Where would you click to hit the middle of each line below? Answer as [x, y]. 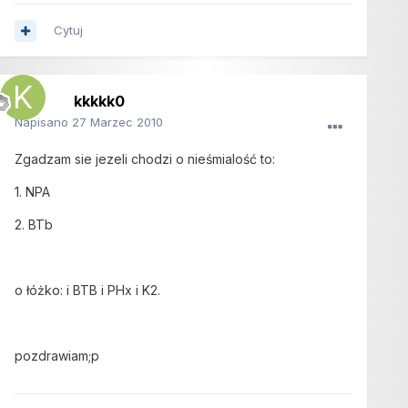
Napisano [43, 122]
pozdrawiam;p [57, 356]
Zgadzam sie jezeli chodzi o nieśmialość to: [145, 159]
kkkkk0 [99, 102]
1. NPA [32, 192]
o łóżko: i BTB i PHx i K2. [87, 291]
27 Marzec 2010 [117, 122]
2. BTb [34, 225]
